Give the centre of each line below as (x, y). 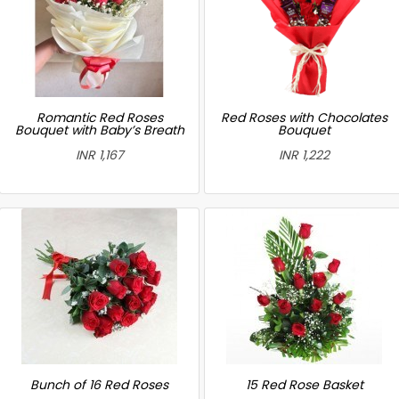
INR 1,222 (304, 155)
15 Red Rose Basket (304, 385)
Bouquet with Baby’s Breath (99, 130)
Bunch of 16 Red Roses (99, 385)
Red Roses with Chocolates (304, 118)
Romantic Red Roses (99, 118)
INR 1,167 (99, 155)
